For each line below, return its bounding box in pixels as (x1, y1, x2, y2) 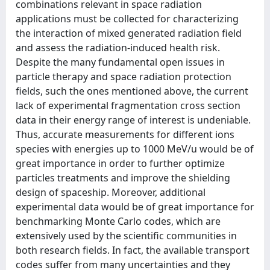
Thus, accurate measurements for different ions (16, 128, 234, 141)
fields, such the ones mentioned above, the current (16, 84, 248, 98)
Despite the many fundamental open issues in (16, 55, 225, 69)
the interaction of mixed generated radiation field (16, 27, 242, 40)
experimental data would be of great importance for (16, 200, 254, 213)
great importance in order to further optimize (16, 157, 225, 170)
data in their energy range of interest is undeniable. (16, 113, 251, 127)
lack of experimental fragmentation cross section (16, 99, 240, 112)
